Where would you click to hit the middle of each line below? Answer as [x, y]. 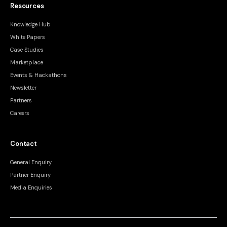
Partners [21, 100]
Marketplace [27, 62]
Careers [20, 113]
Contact [24, 144]
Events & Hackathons [39, 75]
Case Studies [27, 50]
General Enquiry [31, 162]
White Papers [28, 37]
